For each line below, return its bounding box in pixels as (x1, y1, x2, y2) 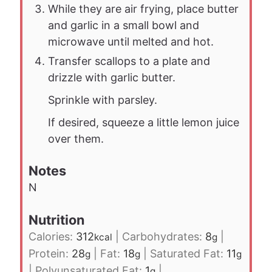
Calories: (29, 230, 76, 243)
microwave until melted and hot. (48, 35, 214, 48)
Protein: (29, 247, 72, 260)
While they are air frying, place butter (48, 2, 239, 15)
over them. (48, 132, 104, 145)
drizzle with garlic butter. (48, 70, 176, 84)
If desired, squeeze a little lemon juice (48, 115, 240, 129)
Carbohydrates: (122, 230, 206, 243)
